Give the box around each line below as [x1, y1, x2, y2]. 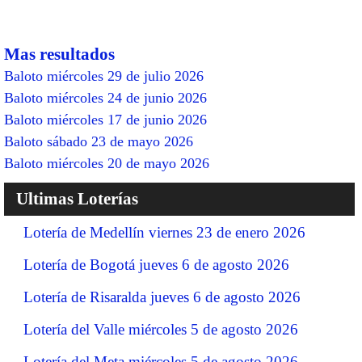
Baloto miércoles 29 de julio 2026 [4, 67, 204, 84]
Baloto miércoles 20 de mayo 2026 [4, 154, 209, 171]
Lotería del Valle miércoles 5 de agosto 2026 [23, 320, 298, 338]
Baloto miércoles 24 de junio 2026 [4, 89, 207, 106]
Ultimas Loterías [16, 188, 138, 208]
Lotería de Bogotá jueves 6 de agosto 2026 [23, 255, 289, 273]
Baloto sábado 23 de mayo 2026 [4, 133, 193, 149]
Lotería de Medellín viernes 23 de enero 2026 [23, 223, 305, 241]
